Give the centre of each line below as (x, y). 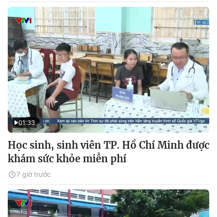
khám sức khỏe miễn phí (67, 159)
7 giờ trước (34, 174)
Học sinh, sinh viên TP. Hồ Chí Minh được (108, 145)
